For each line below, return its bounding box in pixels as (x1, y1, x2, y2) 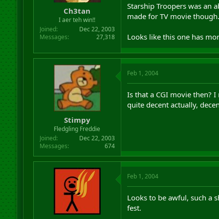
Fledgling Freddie (54, 125, 101, 133)
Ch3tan (64, 6, 91, 16)
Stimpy (64, 115, 90, 125)
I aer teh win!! (59, 16, 96, 24)
